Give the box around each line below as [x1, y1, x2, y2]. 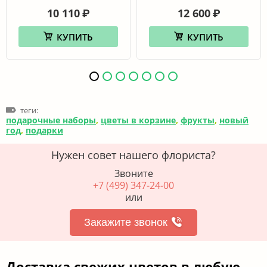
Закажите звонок [84, 216, 167, 228]
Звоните [114, 166, 153, 180]
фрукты [181, 114, 215, 126]
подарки [26, 124, 63, 136]
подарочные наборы [6, 114, 96, 126]
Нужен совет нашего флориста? [51, 147, 216, 162]
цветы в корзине [101, 114, 176, 126]
